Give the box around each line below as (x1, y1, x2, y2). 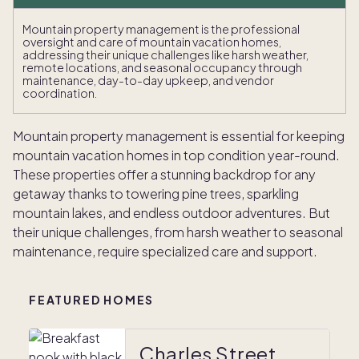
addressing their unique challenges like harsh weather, (22, 47, 309, 62)
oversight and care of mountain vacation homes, (22, 34, 281, 49)
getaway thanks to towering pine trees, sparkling (13, 185, 299, 202)
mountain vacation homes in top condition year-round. (13, 147, 340, 163)
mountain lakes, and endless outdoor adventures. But (13, 204, 330, 221)
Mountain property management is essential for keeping (13, 127, 345, 144)
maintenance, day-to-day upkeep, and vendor (22, 73, 274, 87)
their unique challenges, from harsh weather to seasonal (13, 224, 343, 240)
